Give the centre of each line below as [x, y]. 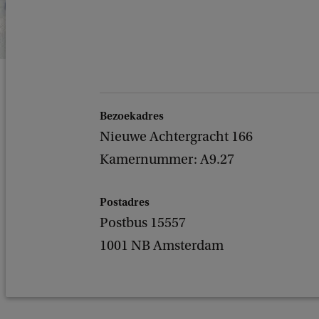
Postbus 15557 [143, 223]
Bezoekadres [132, 116]
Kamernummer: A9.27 [167, 159]
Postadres [125, 202]
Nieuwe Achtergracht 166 [176, 137]
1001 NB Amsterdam [162, 246]
